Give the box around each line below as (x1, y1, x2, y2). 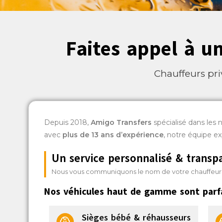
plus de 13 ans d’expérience (62, 130, 164, 139)
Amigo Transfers (90, 117, 152, 127)
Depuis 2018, (44, 117, 91, 127)
